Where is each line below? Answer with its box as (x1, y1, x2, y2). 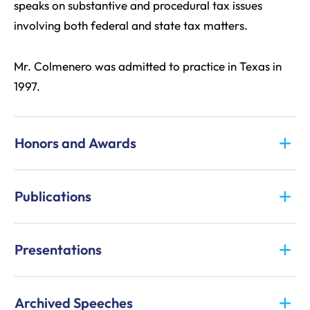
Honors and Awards (15, 134, 136, 152)
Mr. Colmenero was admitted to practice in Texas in (14, 59, 282, 73)
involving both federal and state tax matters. (14, 18, 248, 33)
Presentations (15, 241, 102, 258)
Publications (15, 188, 91, 205)
